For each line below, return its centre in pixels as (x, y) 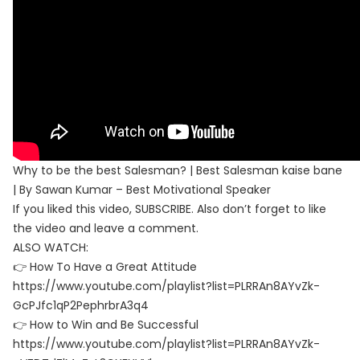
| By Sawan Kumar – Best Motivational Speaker (142, 190)
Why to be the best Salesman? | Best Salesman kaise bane (178, 170)
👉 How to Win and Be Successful (106, 325)
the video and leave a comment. (106, 228)
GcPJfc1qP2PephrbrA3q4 (81, 305)
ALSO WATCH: (51, 247)
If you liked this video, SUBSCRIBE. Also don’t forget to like (170, 209)
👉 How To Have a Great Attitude (105, 267)
